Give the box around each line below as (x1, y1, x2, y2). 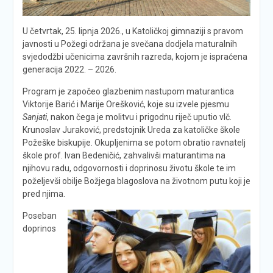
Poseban (22, 210, 57, 221)
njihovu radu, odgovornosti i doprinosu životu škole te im (22, 163, 236, 173)
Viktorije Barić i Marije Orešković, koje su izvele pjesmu (22, 99, 229, 109)
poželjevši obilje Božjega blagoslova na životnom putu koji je (22, 175, 250, 186)
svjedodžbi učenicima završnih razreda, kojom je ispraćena (22, 51, 247, 62)
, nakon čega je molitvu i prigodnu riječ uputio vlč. (46, 112, 232, 122)
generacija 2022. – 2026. (22, 64, 116, 74)
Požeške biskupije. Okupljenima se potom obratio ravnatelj (22, 137, 246, 147)
